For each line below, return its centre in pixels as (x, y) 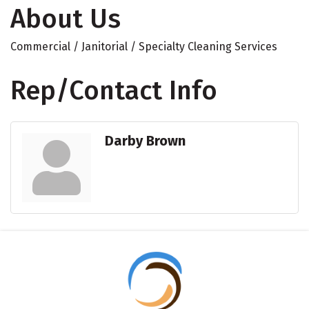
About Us (66, 18)
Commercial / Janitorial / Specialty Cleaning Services (144, 46)
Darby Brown (145, 140)
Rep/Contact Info (114, 90)
